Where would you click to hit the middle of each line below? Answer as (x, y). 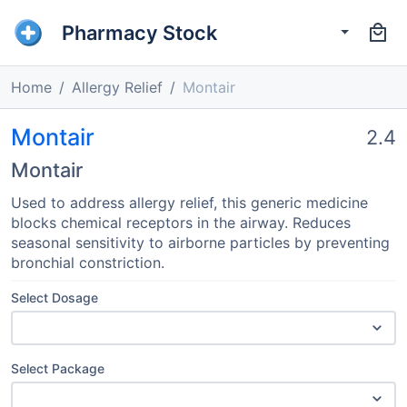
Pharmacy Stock (139, 32)
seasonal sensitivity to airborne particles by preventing (200, 243)
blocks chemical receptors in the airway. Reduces (181, 223)
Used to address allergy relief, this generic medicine (189, 203)
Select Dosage (55, 298)
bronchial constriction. (88, 263)
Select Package (58, 368)
